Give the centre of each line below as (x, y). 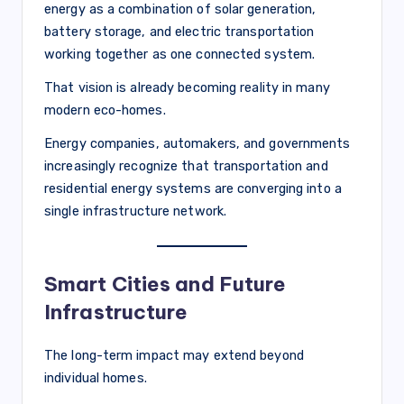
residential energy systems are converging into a (193, 188)
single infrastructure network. (136, 211)
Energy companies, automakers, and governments (197, 143)
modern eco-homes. (105, 110)
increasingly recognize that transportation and (186, 165)
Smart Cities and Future (165, 284)
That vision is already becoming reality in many (187, 87)
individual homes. (96, 377)
